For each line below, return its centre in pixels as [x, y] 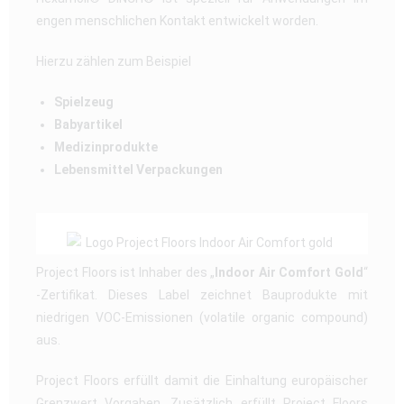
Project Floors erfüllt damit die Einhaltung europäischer [202, 381]
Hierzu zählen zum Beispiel [114, 62]
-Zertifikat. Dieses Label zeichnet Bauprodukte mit [202, 295]
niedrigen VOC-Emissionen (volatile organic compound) [202, 318]
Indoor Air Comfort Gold [289, 273]
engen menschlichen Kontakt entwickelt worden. [179, 21]
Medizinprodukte [106, 147]
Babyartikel [88, 125]
